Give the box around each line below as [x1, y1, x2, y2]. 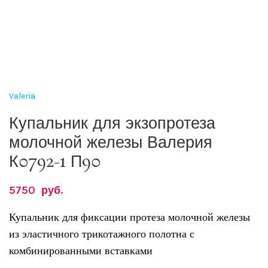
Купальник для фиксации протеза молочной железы [9, 211, 250, 223]
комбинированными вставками [9, 244, 153, 257]
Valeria [9, 90, 35, 101]
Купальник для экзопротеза [9, 112, 215, 135]
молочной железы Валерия [9, 132, 212, 154]
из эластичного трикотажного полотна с [9, 227, 194, 240]
